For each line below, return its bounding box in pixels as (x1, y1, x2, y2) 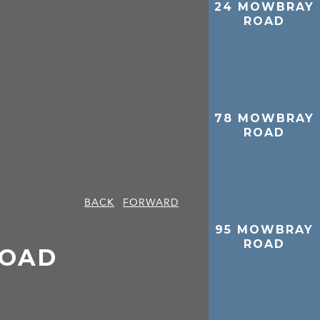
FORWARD (123, 196, 179, 209)
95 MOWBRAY (215, 222, 314, 236)
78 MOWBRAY (214, 111, 315, 125)
